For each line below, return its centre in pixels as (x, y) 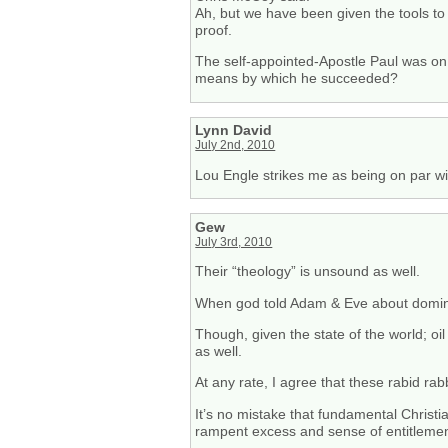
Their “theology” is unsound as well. (308, 271)
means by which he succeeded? (297, 78)
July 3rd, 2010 (234, 241)
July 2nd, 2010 (235, 145)
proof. (214, 29)
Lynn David (234, 130)
